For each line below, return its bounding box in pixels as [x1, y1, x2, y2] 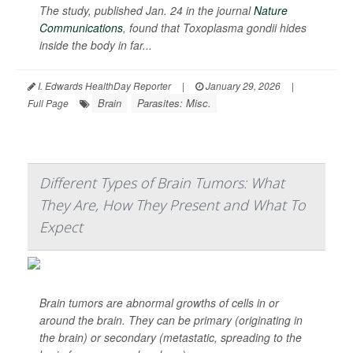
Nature [254, 2, 288, 18]
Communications [39, 20, 123, 35]
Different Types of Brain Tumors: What [39, 173, 284, 192]
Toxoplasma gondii [183, 20, 280, 35]
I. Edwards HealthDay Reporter [35, 79, 171, 92]
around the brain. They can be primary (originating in [39, 312, 303, 328]
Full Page [28, 96, 69, 110]
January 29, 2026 [203, 79, 281, 92]
